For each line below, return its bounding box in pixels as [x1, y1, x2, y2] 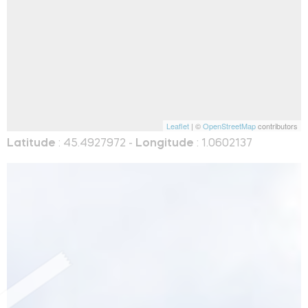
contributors [256, 120, 298, 131]
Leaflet [166, 120, 189, 131]
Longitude [135, 137, 194, 149]
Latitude [7, 137, 56, 149]
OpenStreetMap [203, 120, 256, 131]
